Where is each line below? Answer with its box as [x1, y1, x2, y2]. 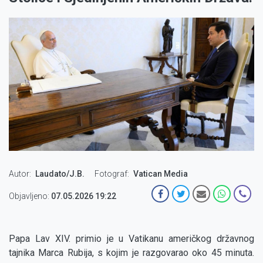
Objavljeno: [9, 191, 49, 201]
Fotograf [95, 169, 127, 179]
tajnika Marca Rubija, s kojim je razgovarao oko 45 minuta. [9, 247, 254, 259]
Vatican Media [133, 169, 188, 179]
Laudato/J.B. [35, 169, 85, 179]
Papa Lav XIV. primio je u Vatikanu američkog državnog [9, 233, 254, 245]
